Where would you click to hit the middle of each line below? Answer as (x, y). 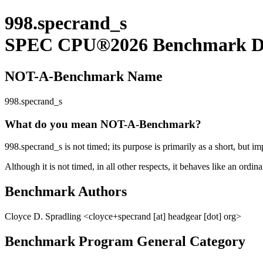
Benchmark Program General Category (125, 241)
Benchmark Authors (66, 192)
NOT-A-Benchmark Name (84, 76)
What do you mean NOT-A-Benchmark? (103, 124)
